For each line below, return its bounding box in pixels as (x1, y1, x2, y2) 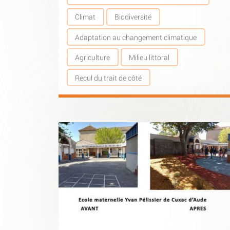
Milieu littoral (129, 52, 170, 63)
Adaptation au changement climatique (75, 32, 197, 42)
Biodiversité (114, 12, 152, 22)
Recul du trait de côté (75, 72, 142, 83)
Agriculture (75, 52, 110, 63)
